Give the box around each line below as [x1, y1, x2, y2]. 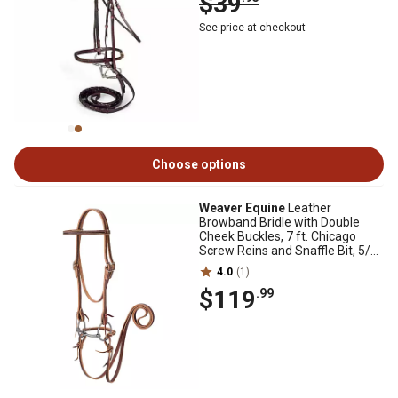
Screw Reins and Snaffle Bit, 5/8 [199, 243, 378, 258]
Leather [285, 201, 331, 215]
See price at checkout [199, 21, 306, 34]
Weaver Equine [199, 201, 285, 215]
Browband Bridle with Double [199, 215, 360, 229]
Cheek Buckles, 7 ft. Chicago [199, 229, 356, 243]
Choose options [152, 157, 246, 171]
